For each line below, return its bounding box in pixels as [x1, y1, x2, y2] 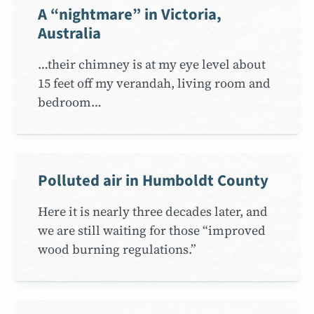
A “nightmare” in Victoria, [38, 3, 222, 26]
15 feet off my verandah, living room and [38, 74, 271, 92]
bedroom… [38, 93, 102, 111]
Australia [38, 22, 102, 45]
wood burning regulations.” [38, 240, 197, 258]
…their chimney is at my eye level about [38, 55, 266, 73]
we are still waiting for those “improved [38, 221, 266, 239]
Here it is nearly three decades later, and [38, 202, 268, 220]
